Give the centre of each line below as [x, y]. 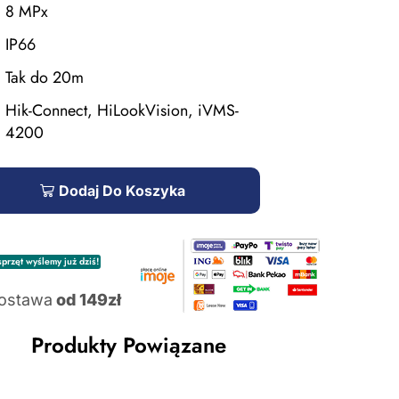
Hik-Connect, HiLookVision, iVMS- [122, 110]
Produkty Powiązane [128, 345]
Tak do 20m [44, 77]
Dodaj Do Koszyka [122, 190]
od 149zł [86, 299]
